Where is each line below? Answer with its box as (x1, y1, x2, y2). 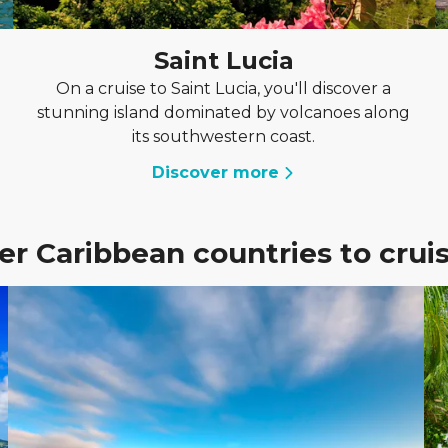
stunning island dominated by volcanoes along (37, 103, 411, 122)
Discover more (152, 163, 280, 182)
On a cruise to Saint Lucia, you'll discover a (56, 79, 392, 98)
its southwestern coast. (132, 127, 316, 146)
